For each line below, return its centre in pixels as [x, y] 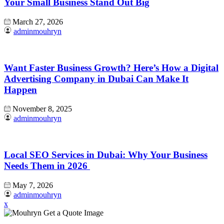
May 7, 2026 [33, 185]
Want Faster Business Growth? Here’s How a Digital [111, 67]
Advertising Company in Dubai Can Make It [96, 78]
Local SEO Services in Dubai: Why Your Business [106, 155]
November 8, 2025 [42, 109]
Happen [20, 89]
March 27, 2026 [38, 21]
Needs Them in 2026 [47, 166]
